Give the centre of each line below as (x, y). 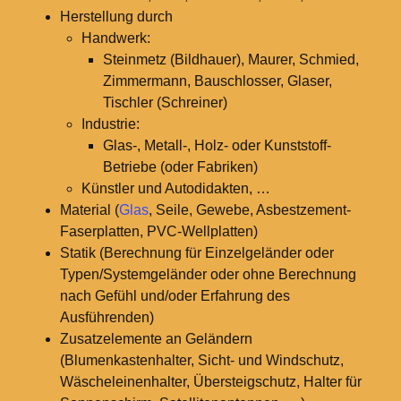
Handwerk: (115, 38)
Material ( (89, 209)
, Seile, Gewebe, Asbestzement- (249, 209)
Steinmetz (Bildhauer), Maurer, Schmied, (230, 59)
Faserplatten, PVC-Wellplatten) (158, 231)
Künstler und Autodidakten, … (175, 188)
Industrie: (110, 124)
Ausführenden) (107, 317)
